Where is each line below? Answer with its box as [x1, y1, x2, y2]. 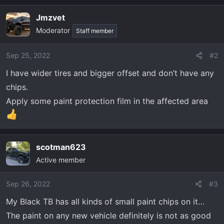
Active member [36, 155, 85, 164]
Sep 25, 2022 [6, 51, 50, 59]
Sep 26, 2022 [6, 179, 50, 188]
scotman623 [36, 142, 86, 152]
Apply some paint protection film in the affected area [6, 96, 208, 106]
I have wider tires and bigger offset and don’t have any [6, 68, 214, 78]
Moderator [36, 26, 70, 34]
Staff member [76, 27, 113, 34]
